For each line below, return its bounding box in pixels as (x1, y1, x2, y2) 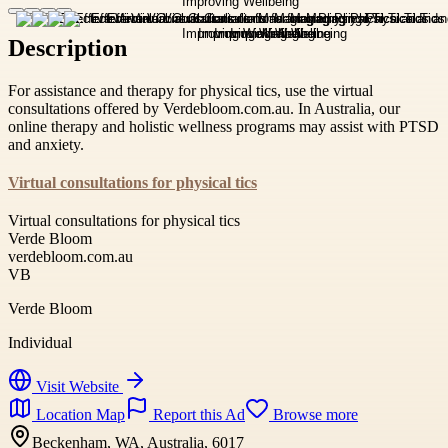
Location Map (32, 405, 125, 423)
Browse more (269, 405, 358, 423)
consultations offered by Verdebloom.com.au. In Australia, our (8, 99, 400, 117)
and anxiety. (8, 135, 84, 153)
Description (8, 34, 127, 61)
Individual (8, 333, 72, 351)
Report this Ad (149, 405, 245, 423)
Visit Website (32, 377, 123, 395)
